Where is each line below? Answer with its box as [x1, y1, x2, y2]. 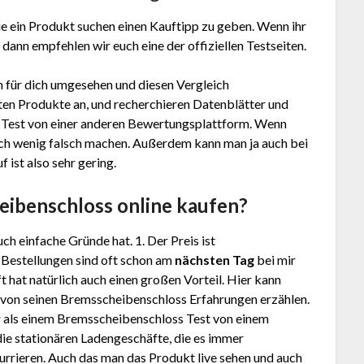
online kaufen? [117, 193, 249, 218]
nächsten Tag [172, 252, 255, 268]
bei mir [254, 252, 297, 268]
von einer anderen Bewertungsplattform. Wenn [25, 115, 288, 132]
